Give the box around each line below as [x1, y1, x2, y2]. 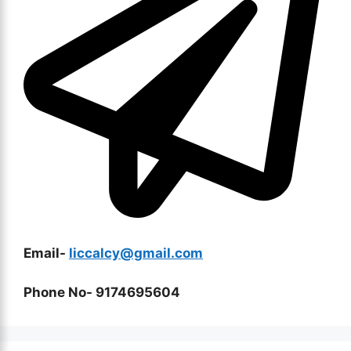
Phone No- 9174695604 [24, 284, 180, 300]
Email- [24, 244, 69, 261]
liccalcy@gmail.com [69, 244, 203, 261]
